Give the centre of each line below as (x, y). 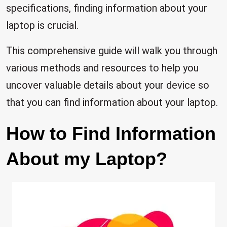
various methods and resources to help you (102, 68)
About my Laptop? (87, 159)
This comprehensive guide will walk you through (112, 51)
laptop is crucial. (42, 25)
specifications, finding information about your (107, 8)
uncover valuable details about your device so (108, 85)
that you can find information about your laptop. (112, 102)
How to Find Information (111, 134)
